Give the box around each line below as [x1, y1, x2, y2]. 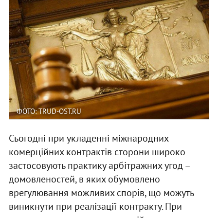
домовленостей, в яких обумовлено [8, 172, 160, 185]
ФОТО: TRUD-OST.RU [16, 106, 81, 116]
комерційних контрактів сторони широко [8, 145, 185, 158]
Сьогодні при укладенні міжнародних [8, 131, 168, 145]
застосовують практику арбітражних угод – [8, 159, 190, 172]
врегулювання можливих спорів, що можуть [8, 186, 194, 199]
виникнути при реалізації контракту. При [8, 200, 182, 213]
